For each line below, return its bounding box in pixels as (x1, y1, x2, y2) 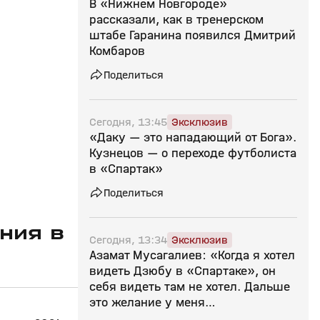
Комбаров (89, 44, 145, 59)
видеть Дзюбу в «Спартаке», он (89, 264, 276, 279)
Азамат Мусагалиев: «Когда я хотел (89, 248, 295, 263)
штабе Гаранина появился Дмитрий (89, 28, 296, 43)
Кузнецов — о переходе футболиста (89, 146, 296, 161)
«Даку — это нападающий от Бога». (89, 130, 296, 145)
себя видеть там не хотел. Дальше (89, 279, 290, 294)
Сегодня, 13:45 (89, 115, 167, 129)
